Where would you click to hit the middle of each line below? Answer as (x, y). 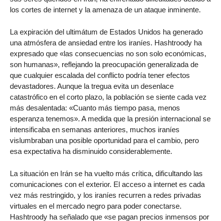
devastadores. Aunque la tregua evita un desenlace (92, 86)
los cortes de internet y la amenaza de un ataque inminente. (105, 10)
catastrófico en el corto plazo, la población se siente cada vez (108, 97)
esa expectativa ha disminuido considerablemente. (91, 151)
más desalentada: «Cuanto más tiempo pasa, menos (95, 108)
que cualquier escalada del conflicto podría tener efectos (100, 75)
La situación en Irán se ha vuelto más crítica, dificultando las (106, 173)
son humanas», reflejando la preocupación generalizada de (104, 65)
